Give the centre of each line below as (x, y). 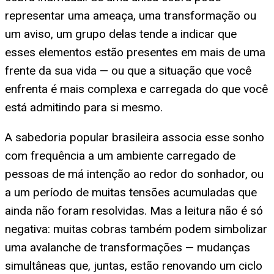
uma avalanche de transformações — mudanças (128, 247)
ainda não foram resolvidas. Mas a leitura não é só (134, 210)
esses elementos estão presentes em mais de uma (135, 52)
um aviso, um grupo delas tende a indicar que (121, 34)
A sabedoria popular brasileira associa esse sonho (135, 137)
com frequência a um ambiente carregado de (120, 155)
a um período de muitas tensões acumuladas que (131, 192)
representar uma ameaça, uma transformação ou (131, 15)
